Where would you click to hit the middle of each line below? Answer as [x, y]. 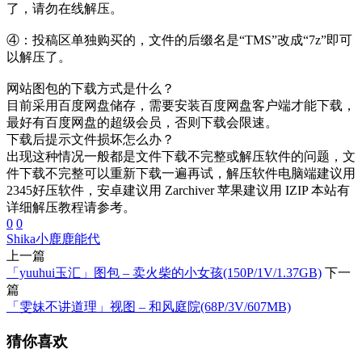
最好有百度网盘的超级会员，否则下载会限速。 [142, 123]
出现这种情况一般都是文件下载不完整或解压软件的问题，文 [181, 157]
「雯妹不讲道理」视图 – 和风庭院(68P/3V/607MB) [149, 307]
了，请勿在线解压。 [65, 9]
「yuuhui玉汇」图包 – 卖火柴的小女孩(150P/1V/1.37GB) [164, 273]
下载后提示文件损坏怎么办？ [90, 140]
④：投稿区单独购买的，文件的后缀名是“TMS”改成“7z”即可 [179, 40]
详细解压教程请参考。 [71, 208]
